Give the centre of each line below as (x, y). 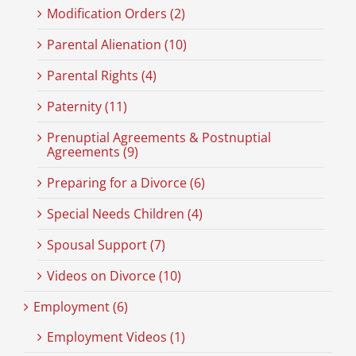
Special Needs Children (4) (124, 214)
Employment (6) (80, 307)
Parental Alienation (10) (116, 45)
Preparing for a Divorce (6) (126, 183)
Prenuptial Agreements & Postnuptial (159, 138)
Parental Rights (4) (101, 76)
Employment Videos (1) (116, 337)
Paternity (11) (87, 107)
